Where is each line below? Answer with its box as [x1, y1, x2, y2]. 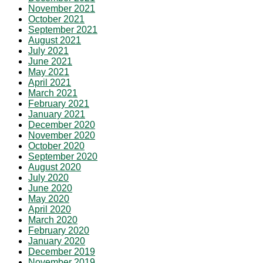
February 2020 [28, 225, 89, 235]
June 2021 [28, 56, 72, 66]
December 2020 [28, 119, 95, 130]
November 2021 [28, 3, 95, 14]
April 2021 [28, 77, 71, 87]
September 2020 [28, 151, 97, 161]
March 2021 [28, 87, 77, 98]
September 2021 [28, 24, 97, 35]
